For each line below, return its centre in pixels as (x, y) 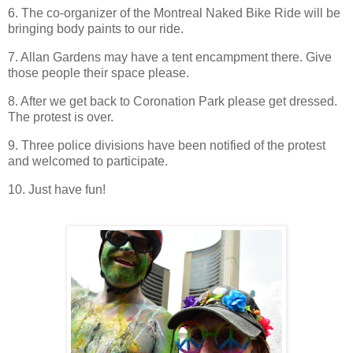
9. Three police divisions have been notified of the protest (167, 145)
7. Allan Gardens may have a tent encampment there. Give (170, 58)
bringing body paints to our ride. (96, 29)
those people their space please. (98, 73)
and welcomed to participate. (88, 161)
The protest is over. (61, 117)
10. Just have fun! (57, 189)
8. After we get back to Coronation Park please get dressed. (173, 101)
